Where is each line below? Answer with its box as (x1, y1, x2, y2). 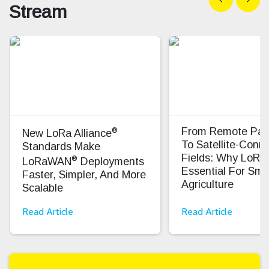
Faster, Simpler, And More (22, 168, 146, 181)
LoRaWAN (22, 155, 71, 168)
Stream (9, 1, 67, 22)
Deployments (77, 155, 144, 168)
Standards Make (22, 140, 100, 153)
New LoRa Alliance (22, 127, 112, 139)
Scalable (22, 181, 63, 194)
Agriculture (181, 178, 234, 190)
